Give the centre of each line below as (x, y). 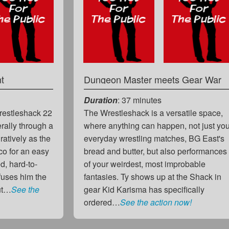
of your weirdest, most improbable (145, 164)
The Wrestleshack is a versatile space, (154, 112)
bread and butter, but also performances (156, 151)
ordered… (102, 202)
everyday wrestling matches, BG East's (154, 138)
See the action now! (156, 202)
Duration (101, 100)
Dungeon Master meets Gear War (153, 79)
